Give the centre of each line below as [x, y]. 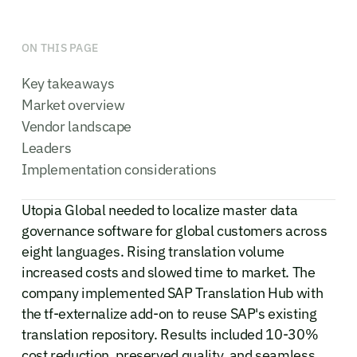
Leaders [46, 147]
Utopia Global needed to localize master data [159, 210]
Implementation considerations [119, 169]
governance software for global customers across [174, 230]
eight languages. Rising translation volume [153, 251]
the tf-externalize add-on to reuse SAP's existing [169, 313]
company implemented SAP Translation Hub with [172, 292]
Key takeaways [68, 83]
